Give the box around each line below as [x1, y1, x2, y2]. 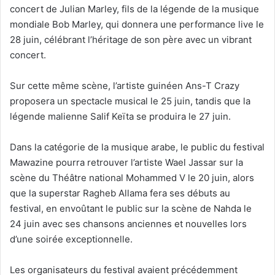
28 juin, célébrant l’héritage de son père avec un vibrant [10, 33, 252, 45]
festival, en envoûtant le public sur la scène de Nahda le [10, 202, 252, 214]
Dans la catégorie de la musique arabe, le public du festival [10, 141, 265, 153]
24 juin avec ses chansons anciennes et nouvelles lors [10, 217, 247, 230]
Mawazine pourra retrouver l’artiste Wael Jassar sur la [10, 156, 243, 168]
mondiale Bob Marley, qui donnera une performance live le [10, 18, 264, 30]
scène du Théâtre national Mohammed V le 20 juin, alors [10, 171, 254, 184]
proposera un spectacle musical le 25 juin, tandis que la [10, 95, 250, 107]
